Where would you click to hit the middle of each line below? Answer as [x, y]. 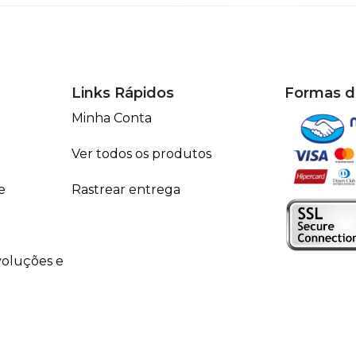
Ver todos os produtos [141, 153]
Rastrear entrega [126, 189]
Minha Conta [111, 118]
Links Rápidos [122, 93]
